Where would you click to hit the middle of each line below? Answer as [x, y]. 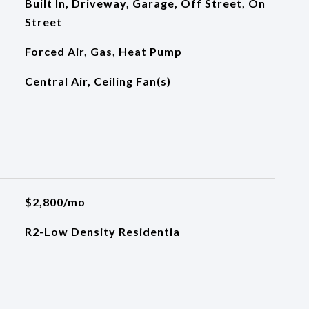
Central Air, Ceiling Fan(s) [98, 81]
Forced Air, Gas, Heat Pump [103, 51]
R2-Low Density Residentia [102, 231]
